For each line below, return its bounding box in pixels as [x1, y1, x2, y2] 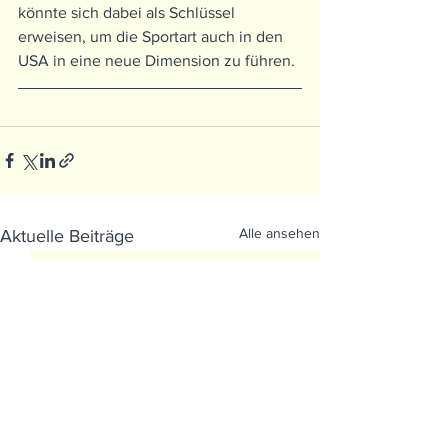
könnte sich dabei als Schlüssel [18, 4, 239, 22]
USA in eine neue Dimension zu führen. [18, 52, 295, 70]
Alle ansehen [239, 225, 320, 242]
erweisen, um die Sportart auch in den [18, 28, 287, 46]
